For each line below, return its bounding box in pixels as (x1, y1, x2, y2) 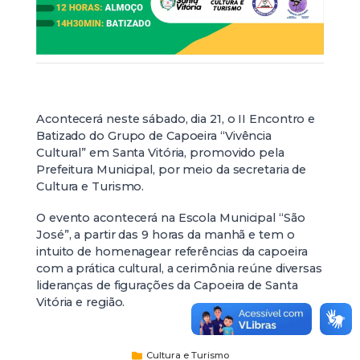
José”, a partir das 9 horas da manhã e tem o (36, 227, 295, 242)
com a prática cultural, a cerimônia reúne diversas (36, 261, 322, 276)
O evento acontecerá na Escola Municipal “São (36, 211, 305, 225)
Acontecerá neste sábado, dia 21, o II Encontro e (36, 112, 316, 126)
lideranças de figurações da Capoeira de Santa (36, 278, 298, 292)
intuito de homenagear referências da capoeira (36, 244, 308, 259)
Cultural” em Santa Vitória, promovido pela (36, 145, 284, 160)
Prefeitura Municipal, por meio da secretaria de (36, 162, 307, 177)
